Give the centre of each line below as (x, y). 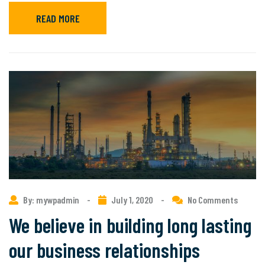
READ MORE (58, 18)
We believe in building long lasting (130, 224)
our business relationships (104, 249)
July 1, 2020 (132, 199)
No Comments (213, 199)
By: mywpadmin (52, 199)
